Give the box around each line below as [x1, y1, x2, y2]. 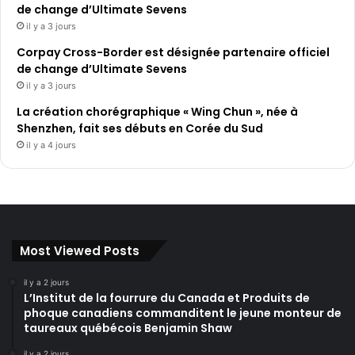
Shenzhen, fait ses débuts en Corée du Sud [17, 120, 263, 137]
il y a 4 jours [26, 139, 76, 151]
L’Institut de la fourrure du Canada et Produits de [24, 290, 310, 307]
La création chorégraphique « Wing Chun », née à [17, 104, 298, 120]
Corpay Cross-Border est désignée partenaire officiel [17, 44, 330, 61]
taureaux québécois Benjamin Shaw [24, 320, 232, 337]
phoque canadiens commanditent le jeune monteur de [24, 305, 342, 322]
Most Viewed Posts [20, 242, 139, 260]
